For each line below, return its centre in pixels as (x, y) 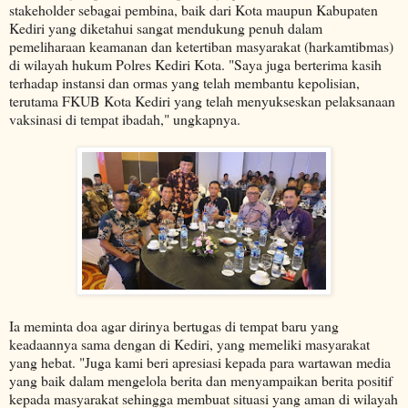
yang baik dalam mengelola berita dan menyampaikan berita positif (201, 381)
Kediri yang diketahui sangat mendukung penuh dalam (166, 27)
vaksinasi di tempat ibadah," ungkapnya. (125, 118)
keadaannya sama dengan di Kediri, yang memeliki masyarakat (189, 344)
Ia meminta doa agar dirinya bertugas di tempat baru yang (174, 326)
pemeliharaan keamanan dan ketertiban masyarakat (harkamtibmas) (201, 46)
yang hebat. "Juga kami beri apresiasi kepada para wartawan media (200, 362)
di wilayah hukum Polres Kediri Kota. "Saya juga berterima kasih (195, 64)
